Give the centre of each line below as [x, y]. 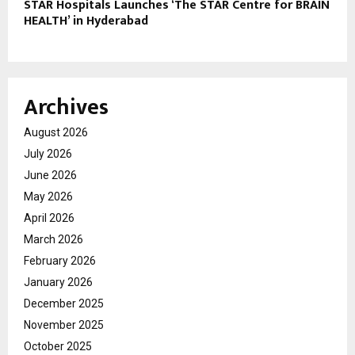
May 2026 [48, 197]
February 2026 [60, 261]
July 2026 [48, 154]
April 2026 [49, 218]
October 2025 [58, 347]
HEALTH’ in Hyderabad [86, 21]
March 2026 [53, 240]
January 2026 [58, 282]
